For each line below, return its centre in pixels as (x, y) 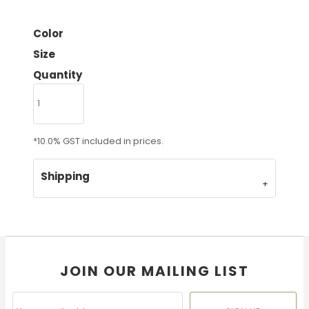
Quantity (58, 75)
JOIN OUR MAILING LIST (154, 271)
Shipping (65, 176)
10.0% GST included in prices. (100, 141)
